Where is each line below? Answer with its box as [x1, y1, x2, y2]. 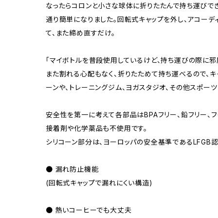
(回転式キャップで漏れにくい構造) [46, 179, 153, 187]
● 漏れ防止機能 [46, 165, 99, 174]
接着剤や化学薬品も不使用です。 [46, 124, 148, 133]
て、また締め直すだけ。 [46, 29, 115, 37]
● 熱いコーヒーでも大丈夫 [46, 206, 132, 215]
